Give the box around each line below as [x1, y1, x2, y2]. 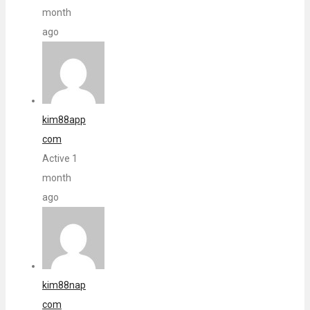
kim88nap [42, 279, 86, 291]
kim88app [42, 113, 86, 125]
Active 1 [42, 152, 77, 164]
